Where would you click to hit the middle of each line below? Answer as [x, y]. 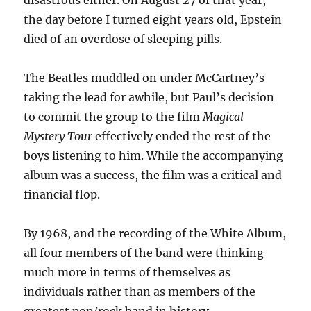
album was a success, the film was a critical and [153, 175]
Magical [224, 117]
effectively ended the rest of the [182, 136]
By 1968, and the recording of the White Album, [155, 233]
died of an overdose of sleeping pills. [123, 39]
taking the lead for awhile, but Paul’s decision [149, 97]
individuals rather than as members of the [140, 292]
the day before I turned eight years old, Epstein [153, 19]
